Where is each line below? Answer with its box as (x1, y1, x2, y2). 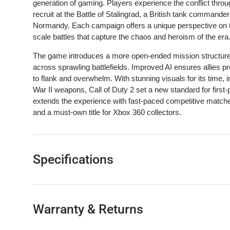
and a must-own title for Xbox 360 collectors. (33, 108, 181, 117)
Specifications (33, 152, 113, 167)
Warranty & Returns (33, 202, 143, 217)
